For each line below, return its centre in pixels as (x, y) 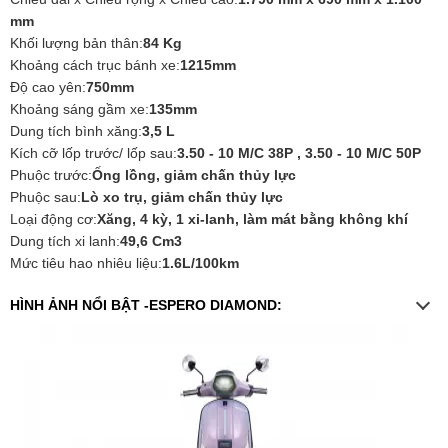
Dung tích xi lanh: (65, 240)
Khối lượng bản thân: (76, 42)
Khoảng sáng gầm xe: (79, 108)
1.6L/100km (200, 262)
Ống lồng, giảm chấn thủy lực (194, 174)
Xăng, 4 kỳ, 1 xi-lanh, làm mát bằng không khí (252, 218)
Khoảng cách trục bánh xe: (95, 64)
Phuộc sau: (45, 196)
